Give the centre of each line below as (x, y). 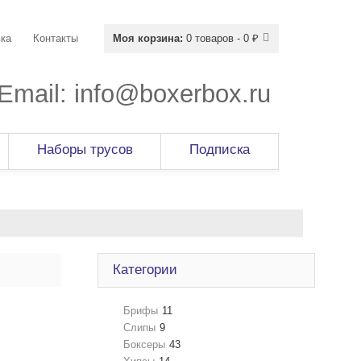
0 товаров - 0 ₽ (221, 38)
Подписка (220, 150)
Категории (145, 270)
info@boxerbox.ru (172, 94)
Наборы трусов (85, 150)
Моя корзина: (148, 38)
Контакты (54, 38)
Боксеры (144, 345)
